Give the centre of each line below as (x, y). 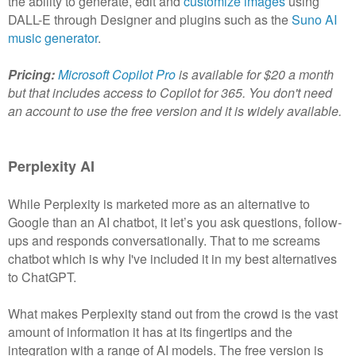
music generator (53, 38)
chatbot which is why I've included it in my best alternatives (172, 259)
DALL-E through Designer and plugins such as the (150, 20)
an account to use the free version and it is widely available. (175, 111)
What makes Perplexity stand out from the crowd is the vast (173, 314)
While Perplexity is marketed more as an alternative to (159, 204)
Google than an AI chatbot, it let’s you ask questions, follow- (175, 222)
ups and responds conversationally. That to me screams (164, 241)
